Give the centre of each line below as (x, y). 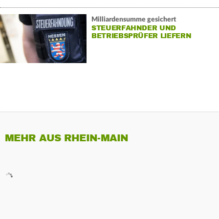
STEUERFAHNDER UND (134, 28)
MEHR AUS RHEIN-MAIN (67, 138)
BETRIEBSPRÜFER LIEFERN (141, 36)
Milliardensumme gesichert (133, 19)
